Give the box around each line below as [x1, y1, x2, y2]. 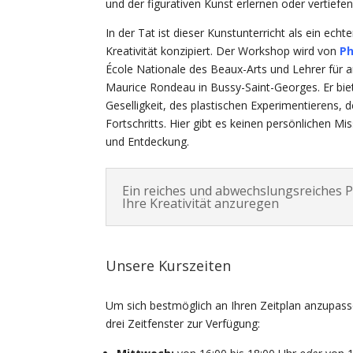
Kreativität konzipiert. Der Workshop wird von [106, 43, 340, 58]
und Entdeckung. [106, 133, 190, 149]
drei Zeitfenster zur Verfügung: [106, 316, 261, 332]
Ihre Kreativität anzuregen [122, 194, 280, 212]
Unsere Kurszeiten [106, 256, 232, 276]
